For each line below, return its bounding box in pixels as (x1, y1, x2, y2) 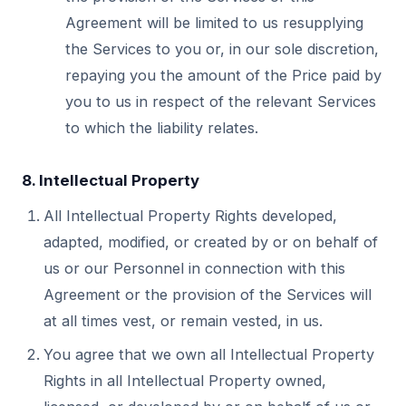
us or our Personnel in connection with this (43, 259, 345, 277)
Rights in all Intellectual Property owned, (43, 372, 326, 390)
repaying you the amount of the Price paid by (65, 66, 382, 84)
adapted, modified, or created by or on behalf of (43, 233, 378, 251)
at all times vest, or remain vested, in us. (43, 312, 323, 330)
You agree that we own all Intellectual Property (43, 345, 374, 363)
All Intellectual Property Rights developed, (43, 207, 337, 225)
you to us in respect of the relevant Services (65, 92, 376, 111)
